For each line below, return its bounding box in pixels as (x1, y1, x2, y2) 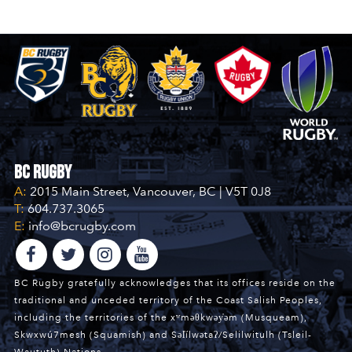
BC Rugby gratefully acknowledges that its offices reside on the (13, 277, 335, 289)
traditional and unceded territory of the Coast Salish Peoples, (13, 295, 322, 306)
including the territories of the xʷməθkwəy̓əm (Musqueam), (13, 312, 307, 324)
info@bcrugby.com (24, 218, 136, 234)
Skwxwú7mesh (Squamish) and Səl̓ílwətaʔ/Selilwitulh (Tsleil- (13, 329, 312, 341)
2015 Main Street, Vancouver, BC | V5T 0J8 (26, 184, 271, 200)
